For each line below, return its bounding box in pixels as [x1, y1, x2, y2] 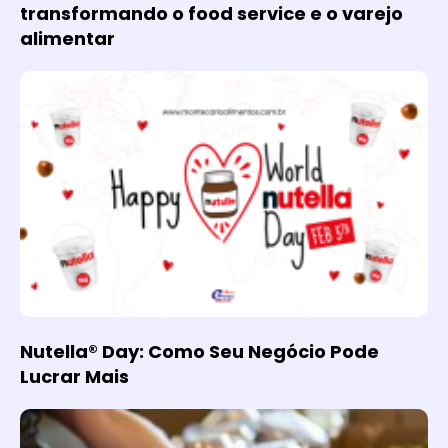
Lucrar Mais [20, 363, 129, 389]
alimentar [20, 26, 115, 52]
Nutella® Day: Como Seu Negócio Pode [20, 338, 379, 364]
